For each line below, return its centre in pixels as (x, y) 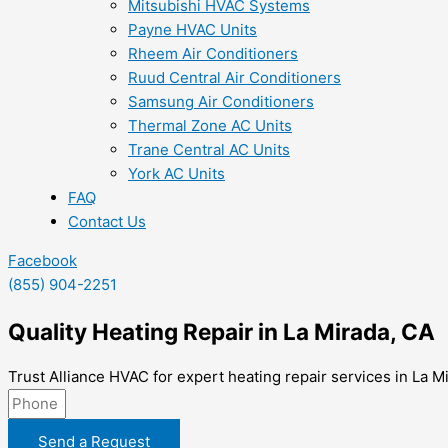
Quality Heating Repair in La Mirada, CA (221, 331)
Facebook (42, 260)
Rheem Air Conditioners (213, 53)
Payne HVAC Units (192, 29)
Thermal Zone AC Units (210, 125)
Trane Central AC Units (209, 149)
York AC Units (176, 173)
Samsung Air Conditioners (221, 101)
